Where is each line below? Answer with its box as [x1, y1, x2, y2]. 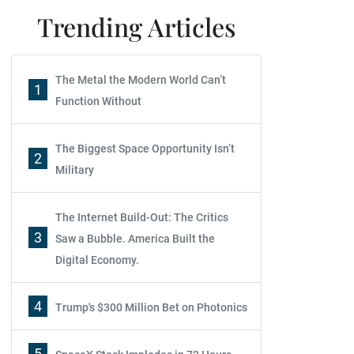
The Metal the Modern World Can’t [55, 73, 226, 86]
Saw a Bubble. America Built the [55, 232, 215, 245]
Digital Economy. [55, 254, 139, 266]
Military [55, 164, 94, 176]
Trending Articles [37, 9, 235, 43]
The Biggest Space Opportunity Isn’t [55, 142, 235, 155]
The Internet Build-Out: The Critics [55, 211, 228, 224]
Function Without [55, 95, 141, 107]
